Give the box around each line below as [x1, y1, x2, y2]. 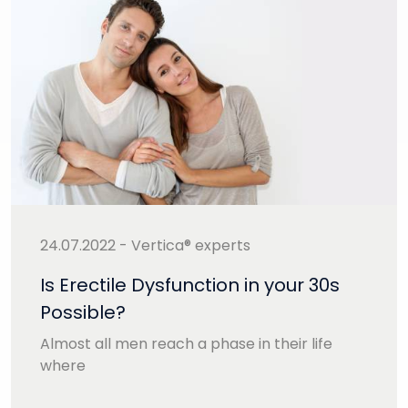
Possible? [40, 299, 126, 325]
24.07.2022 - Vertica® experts [40, 234, 250, 256]
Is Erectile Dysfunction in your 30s [40, 271, 340, 298]
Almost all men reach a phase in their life [40, 332, 332, 354]
